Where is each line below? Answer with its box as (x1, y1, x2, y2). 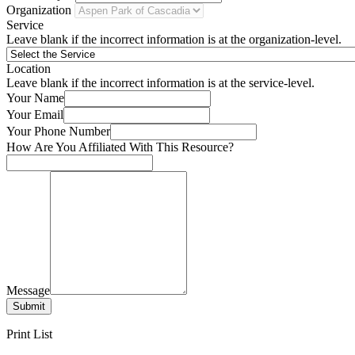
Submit (13, 300, 45, 313)
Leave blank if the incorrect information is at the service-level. (6, 76, 315, 90)
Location (6, 62, 51, 76)
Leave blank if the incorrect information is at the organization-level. (6, 32, 342, 47)
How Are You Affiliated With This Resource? (6, 140, 234, 155)
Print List (6, 327, 52, 342)
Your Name (6, 91, 64, 105)
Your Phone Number (6, 124, 110, 139)
